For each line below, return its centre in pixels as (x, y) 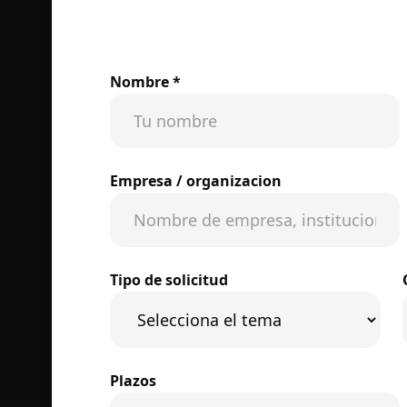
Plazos (133, 381)
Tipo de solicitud (169, 280)
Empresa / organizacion (195, 181)
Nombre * (145, 82)
